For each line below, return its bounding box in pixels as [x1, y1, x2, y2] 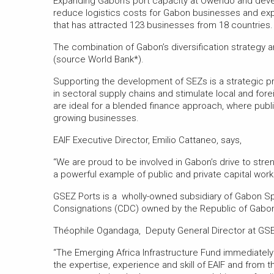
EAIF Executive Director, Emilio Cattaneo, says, [53, 134, 242, 146]
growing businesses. [53, 112, 139, 124]
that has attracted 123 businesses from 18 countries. [53, 19, 273, 31]
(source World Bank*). [53, 53, 144, 65]
